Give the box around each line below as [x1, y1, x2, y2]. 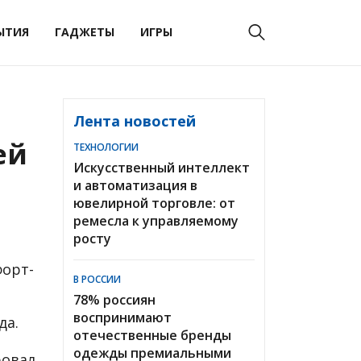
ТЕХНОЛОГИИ [73, 139, 139, 154]
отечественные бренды [73, 326, 231, 344]
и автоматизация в [73, 176, 197, 194]
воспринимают [73, 308, 172, 326]
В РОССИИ [73, 272, 121, 286]
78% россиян [73, 290, 156, 309]
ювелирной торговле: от [73, 193, 235, 212]
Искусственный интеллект [73, 158, 250, 176]
